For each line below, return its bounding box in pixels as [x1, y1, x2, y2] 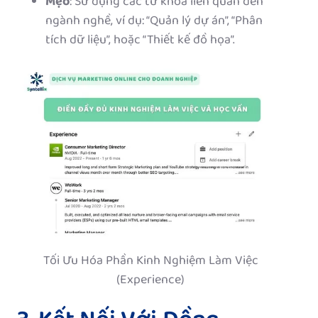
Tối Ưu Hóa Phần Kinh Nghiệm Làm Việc [43, 251, 258, 273]
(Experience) [116, 270, 185, 292]
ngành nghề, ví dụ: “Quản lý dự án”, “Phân [45, 11, 263, 33]
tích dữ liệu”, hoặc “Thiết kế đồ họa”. [45, 30, 235, 52]
